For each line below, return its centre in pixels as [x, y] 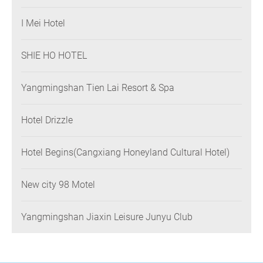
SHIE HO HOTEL [54, 56]
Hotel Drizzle [47, 120]
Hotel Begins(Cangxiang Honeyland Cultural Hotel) [125, 153]
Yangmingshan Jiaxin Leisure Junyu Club [107, 217]
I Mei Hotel [43, 23]
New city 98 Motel [77, 185]
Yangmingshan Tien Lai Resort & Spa [98, 88]
